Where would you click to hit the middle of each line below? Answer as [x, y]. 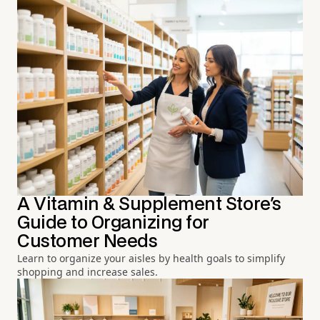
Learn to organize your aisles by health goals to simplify [151, 258]
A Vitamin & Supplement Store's [149, 204]
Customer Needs [87, 241]
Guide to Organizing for [113, 223]
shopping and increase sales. [87, 271]
